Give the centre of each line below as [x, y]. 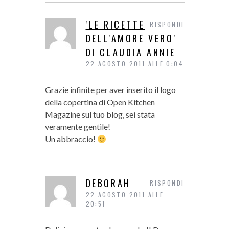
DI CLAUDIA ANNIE [131, 52]
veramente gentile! [77, 127]
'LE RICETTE [115, 25]
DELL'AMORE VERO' [131, 39]
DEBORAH [108, 183]
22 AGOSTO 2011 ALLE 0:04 [135, 64]
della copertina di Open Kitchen [100, 102]
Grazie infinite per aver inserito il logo [110, 90]
